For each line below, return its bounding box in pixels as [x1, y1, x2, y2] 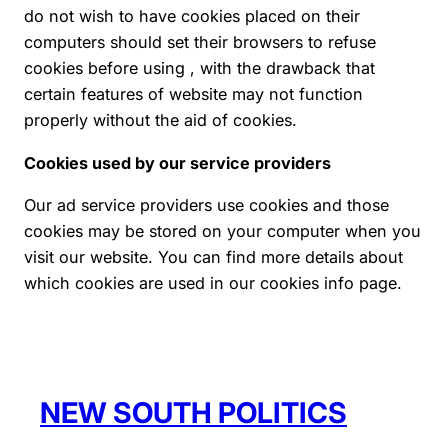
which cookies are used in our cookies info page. [24, 272, 402, 293]
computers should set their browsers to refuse [24, 32, 376, 53]
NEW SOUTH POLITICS [40, 394, 347, 430]
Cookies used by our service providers [24, 152, 331, 173]
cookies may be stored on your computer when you [24, 220, 421, 241]
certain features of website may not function [24, 84, 363, 105]
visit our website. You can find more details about [24, 246, 403, 267]
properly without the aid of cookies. [24, 110, 297, 131]
